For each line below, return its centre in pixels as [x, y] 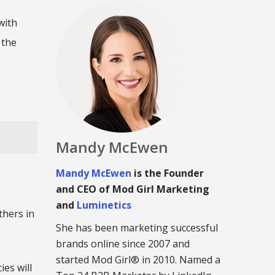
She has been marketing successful [137, 228]
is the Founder [168, 173]
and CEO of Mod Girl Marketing [133, 189]
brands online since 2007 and [123, 244]
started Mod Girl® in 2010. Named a [138, 260]
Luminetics [104, 205]
